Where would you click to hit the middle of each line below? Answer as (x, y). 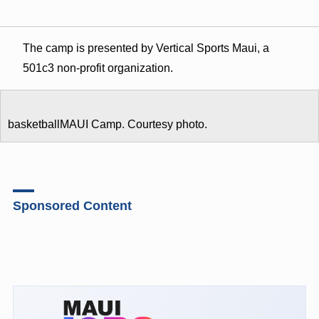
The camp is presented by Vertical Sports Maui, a (146, 48)
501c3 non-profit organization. (98, 68)
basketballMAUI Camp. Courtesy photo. (108, 124)
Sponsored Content (72, 205)
